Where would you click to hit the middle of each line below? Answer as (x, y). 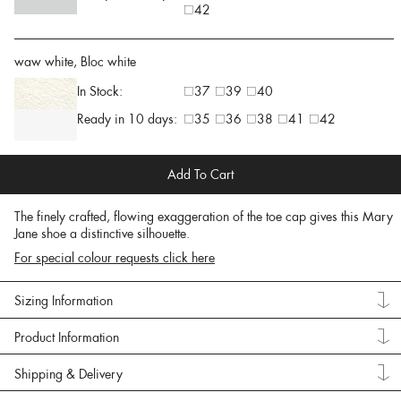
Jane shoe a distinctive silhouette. (102, 233)
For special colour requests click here (115, 257)
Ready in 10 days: (127, 119)
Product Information (67, 337)
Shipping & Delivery (68, 374)
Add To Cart (200, 174)
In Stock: (100, 91)
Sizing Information (64, 301)
